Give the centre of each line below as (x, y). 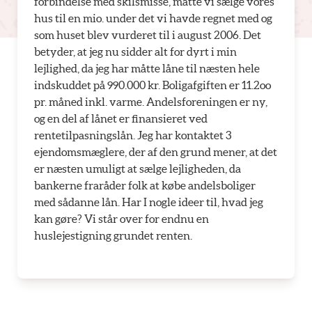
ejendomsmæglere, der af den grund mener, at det (156, 152)
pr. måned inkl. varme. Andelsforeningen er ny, (151, 102)
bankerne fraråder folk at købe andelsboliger (145, 185)
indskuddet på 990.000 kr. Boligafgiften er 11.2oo (153, 85)
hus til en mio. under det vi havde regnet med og (153, 18)
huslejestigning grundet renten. (113, 235)
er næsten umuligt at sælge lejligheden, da (138, 169)
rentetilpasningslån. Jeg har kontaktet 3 (133, 135)
